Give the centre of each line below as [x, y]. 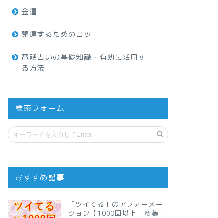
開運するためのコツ [56, 35]
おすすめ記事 [40, 177]
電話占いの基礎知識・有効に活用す [83, 57]
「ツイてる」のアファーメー [115, 204]
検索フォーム [40, 108]
